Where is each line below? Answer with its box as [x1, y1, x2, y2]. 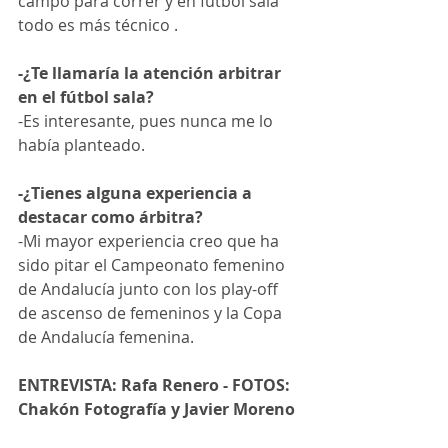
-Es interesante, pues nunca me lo [18, 110, 277, 132]
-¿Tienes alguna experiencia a [18, 182, 256, 204]
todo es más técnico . [18, 14, 178, 36]
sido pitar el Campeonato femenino [18, 254, 289, 276]
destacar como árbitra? [18, 206, 203, 228]
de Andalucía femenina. [18, 326, 194, 348]
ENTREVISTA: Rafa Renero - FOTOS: [18, 374, 294, 396]
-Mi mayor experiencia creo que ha [18, 230, 283, 252]
